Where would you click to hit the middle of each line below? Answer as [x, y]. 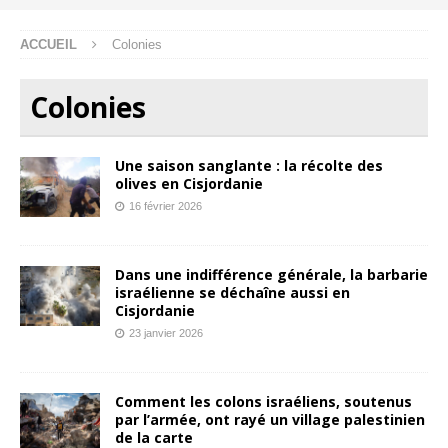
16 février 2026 [165, 205]
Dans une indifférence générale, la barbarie [271, 274]
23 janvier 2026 [166, 332]
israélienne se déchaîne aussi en [232, 292]
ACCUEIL [48, 44]
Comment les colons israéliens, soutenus [263, 401]
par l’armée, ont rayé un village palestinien [270, 419]
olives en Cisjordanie [189, 183]
